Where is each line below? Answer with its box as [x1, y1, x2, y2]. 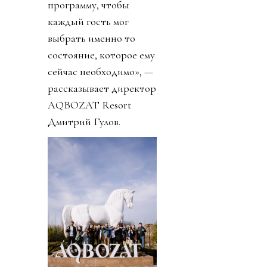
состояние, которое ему [48, 48, 155, 61]
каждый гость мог [48, 14, 129, 28]
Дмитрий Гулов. [48, 114, 120, 128]
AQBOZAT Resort [48, 98, 131, 111]
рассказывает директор [48, 81, 156, 95]
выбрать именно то [48, 31, 135, 45]
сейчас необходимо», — [48, 64, 153, 78]
